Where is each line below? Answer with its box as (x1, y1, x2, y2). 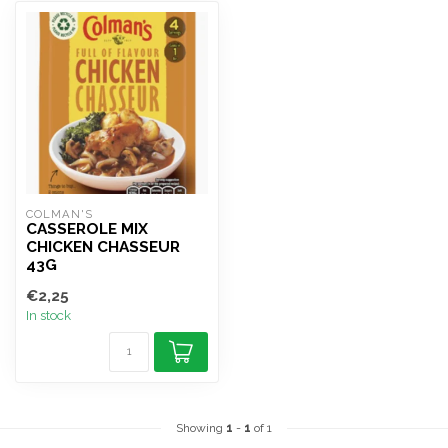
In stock (26, 307, 71, 323)
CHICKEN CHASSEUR (26, 238, 180, 256)
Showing (176, 421, 226, 435)
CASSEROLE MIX (26, 220, 148, 238)
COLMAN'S (26, 207, 93, 221)
